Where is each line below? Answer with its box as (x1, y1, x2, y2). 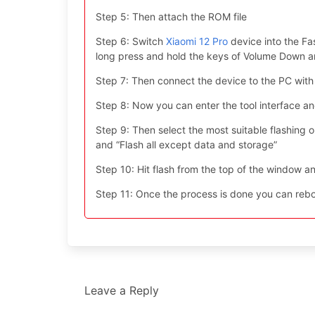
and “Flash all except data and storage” (96, 139, 277, 150)
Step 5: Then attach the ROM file (96, 11, 247, 22)
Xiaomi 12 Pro (166, 35, 228, 47)
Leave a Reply (84, 283, 159, 297)
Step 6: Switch (96, 35, 166, 47)
